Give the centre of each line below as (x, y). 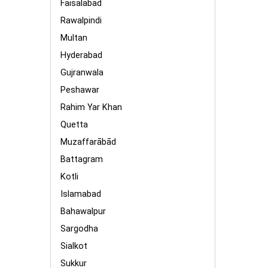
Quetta (74, 125)
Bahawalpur (83, 211)
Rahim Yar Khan (91, 107)
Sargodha (79, 229)
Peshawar (80, 90)
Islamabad (81, 194)
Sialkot (74, 246)
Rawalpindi (81, 21)
